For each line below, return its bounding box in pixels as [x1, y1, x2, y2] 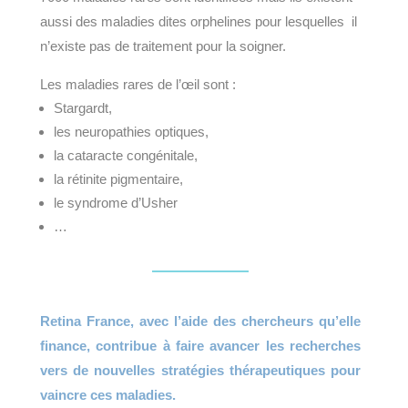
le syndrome [54, 195, 131, 211]
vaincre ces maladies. [40, 387, 179, 403]
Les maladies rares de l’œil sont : [40, 76, 240, 93]
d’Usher [131, 195, 178, 211]
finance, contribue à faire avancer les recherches [40, 338, 361, 354]
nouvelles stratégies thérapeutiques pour [94, 362, 362, 379]
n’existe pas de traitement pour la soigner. [40, 38, 286, 55]
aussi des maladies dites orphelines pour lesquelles [40, 14, 348, 30]
